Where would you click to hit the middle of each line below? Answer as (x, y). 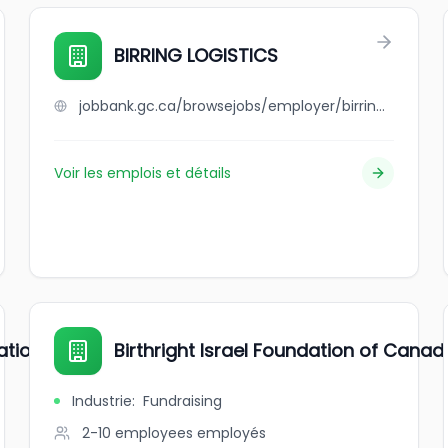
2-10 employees (138, 433)
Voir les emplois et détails (143, 173)
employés (232, 433)
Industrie (102, 401)
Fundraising (183, 401)
